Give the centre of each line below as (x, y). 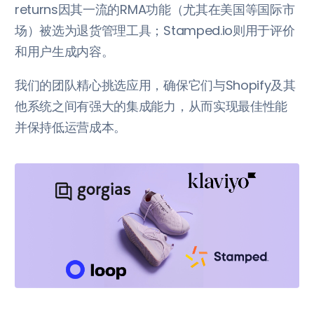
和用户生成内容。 (64, 51)
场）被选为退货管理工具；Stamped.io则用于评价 (155, 30)
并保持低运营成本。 (71, 127)
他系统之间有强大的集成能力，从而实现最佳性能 (151, 106)
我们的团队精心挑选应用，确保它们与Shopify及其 (155, 85)
